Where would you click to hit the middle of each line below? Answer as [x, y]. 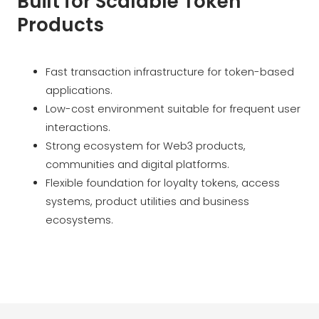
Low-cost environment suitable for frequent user [173, 109]
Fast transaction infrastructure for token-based [170, 72]
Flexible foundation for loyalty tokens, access [163, 183]
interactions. [78, 127]
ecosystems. [79, 220]
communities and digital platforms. [137, 164]
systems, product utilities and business [147, 201]
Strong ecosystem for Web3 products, [146, 146]
